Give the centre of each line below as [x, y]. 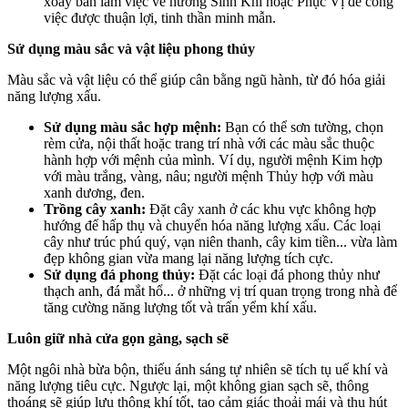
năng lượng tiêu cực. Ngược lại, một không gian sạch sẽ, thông [188, 385]
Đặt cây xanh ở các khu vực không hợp [261, 209]
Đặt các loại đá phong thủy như [287, 274]
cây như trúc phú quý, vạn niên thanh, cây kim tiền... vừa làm [220, 241]
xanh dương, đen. [94, 192]
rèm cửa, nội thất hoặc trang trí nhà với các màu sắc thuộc [209, 143]
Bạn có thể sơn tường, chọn [302, 127]
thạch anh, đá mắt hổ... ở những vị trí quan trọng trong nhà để [220, 291]
